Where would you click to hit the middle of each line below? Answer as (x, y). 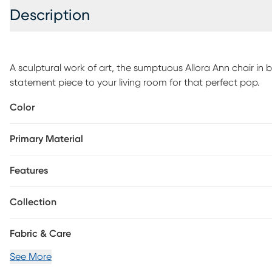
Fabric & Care (40, 234)
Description (50, 15)
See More (31, 257)
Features (29, 171)
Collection (33, 202)
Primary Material (46, 139)
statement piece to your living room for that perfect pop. (135, 83)
